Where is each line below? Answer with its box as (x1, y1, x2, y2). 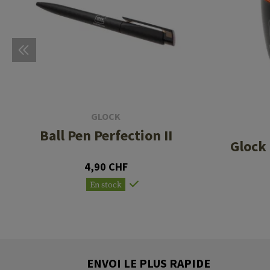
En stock (90, 179, 122, 190)
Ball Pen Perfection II (39, 125, 172, 145)
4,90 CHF (84, 159, 128, 174)
